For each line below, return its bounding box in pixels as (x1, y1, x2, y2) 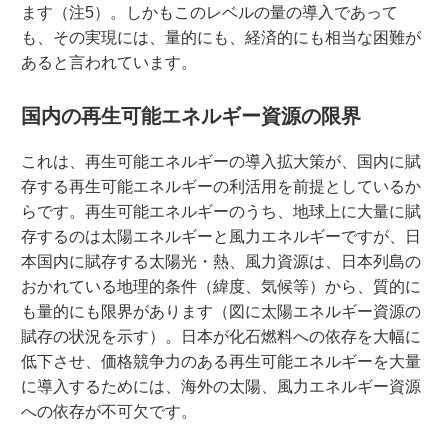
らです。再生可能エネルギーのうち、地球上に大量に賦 (20, 202, 421, 220)
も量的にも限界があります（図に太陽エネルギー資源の (20, 302, 421, 320)
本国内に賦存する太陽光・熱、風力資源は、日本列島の (20, 252, 421, 270)
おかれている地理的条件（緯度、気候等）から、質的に (20, 277, 421, 295)
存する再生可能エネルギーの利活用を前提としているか (20, 177, 421, 195)
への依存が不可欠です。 (20, 402, 197, 420)
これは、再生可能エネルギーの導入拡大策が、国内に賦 (20, 152, 421, 170)
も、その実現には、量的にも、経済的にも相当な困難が (20, 29, 421, 47)
